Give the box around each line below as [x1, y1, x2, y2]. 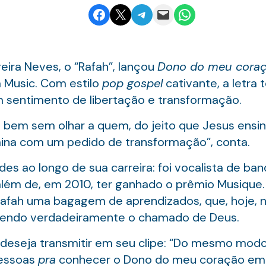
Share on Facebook [91, 4, 156, 23]
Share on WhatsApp [176, 4, 247, 23]
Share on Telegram [134, 4, 195, 23]
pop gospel [102, 75, 163, 91]
